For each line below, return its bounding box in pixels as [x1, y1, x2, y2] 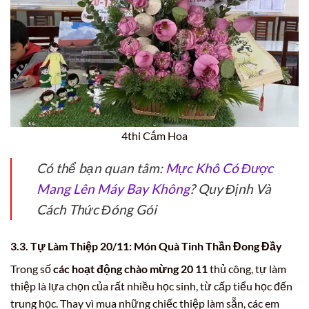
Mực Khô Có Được [166, 160, 273, 177]
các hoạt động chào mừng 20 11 [53, 262, 208, 276]
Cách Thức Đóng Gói [37, 201, 157, 218]
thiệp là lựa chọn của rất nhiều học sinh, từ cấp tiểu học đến [10, 279, 292, 293]
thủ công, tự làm [208, 262, 286, 276]
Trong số [10, 262, 53, 276]
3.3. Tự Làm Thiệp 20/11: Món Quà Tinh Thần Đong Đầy [10, 239, 282, 253]
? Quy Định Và [190, 181, 271, 197]
